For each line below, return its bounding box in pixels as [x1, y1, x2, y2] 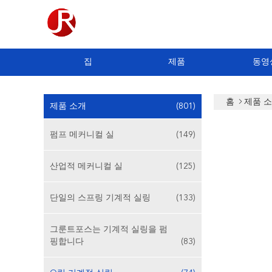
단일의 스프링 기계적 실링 [50, 194, 151, 202]
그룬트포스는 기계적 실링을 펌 [50, 225, 168, 234]
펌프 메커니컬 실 [50, 131, 114, 139]
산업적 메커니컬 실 [50, 162, 123, 171]
